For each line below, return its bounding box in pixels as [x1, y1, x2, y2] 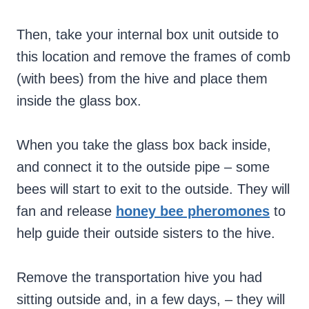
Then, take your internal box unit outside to [17, 27, 279, 43]
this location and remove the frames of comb [17, 49, 290, 65]
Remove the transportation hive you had [17, 270, 262, 286]
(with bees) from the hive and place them [17, 71, 268, 87]
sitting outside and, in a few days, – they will [17, 292, 285, 308]
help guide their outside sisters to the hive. [17, 226, 279, 241]
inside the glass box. [17, 93, 146, 109]
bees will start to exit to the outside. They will [17, 181, 290, 197]
